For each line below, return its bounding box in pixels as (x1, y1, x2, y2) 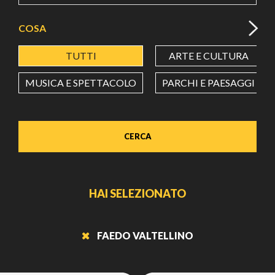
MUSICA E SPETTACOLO (25, 76, 136, 88)
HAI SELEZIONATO (89, 186, 186, 200)
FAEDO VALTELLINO (97, 229, 193, 241)
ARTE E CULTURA (168, 49, 249, 61)
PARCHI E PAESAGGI (162, 76, 255, 88)
